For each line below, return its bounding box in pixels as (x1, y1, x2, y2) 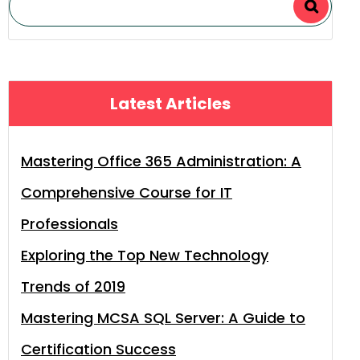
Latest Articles (110, 92, 231, 115)
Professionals (21, 214, 118, 234)
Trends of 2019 (21, 276, 125, 297)
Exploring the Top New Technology (21, 245, 268, 265)
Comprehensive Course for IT (21, 182, 232, 202)
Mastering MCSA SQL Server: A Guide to (21, 308, 305, 328)
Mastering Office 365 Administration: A (21, 151, 301, 171)
